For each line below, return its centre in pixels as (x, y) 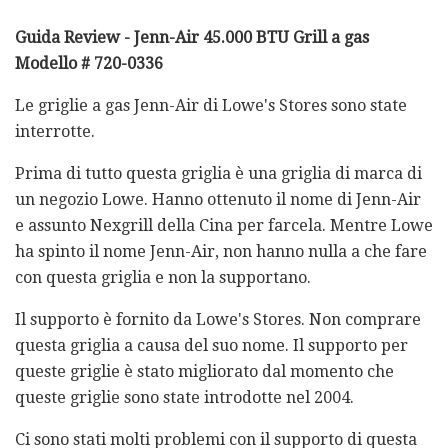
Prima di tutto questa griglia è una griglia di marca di (218, 173)
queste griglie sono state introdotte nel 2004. (184, 397)
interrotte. (55, 131)
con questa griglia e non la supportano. (163, 277)
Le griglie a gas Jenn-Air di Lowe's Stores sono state (211, 105)
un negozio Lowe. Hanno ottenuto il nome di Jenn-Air (218, 199)
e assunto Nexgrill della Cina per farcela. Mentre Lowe (224, 225)
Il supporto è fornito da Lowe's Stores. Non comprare (218, 319)
